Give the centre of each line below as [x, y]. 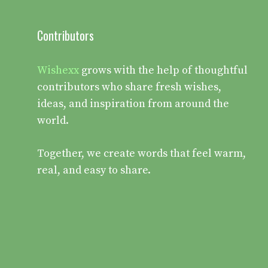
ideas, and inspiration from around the [133, 103]
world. [53, 120]
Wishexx [58, 70]
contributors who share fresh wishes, [129, 87]
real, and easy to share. [94, 170]
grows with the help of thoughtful [163, 70]
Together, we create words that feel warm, [141, 153]
